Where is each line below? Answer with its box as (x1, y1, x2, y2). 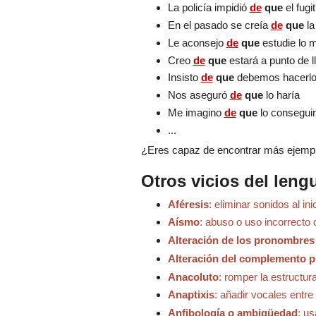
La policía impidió (167, 1, 250, 14)
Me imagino (167, 106, 224, 119)
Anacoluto (167, 270, 219, 283)
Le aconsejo (167, 36, 226, 49)
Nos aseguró (167, 89, 230, 102)
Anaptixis (167, 288, 214, 301)
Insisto (167, 71, 201, 84)
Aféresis (167, 197, 209, 210)
